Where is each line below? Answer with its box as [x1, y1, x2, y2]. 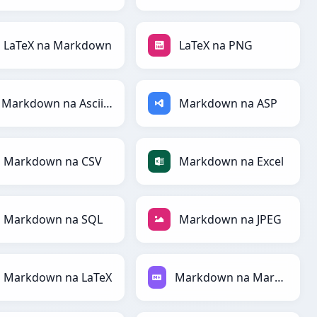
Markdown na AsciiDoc [103, 96, 113, 112]
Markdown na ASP [179, 96, 277, 112]
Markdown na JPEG [179, 212, 282, 228]
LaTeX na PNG [179, 38, 253, 54]
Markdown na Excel [179, 154, 284, 170]
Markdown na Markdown [275, 270, 284, 286]
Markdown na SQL [4, 212, 103, 228]
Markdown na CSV [4, 154, 102, 170]
